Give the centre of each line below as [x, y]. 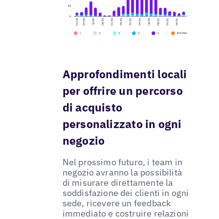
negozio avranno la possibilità [122, 173]
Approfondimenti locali [125, 74]
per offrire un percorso [122, 91]
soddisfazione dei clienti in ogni [126, 193]
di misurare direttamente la [118, 183]
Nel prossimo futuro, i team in [122, 162]
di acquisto [92, 107]
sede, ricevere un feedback [117, 203]
